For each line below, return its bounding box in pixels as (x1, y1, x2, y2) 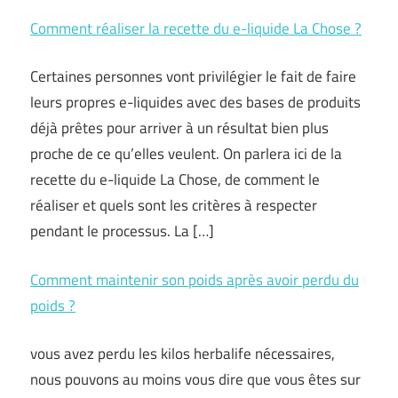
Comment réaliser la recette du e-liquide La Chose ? (30, 16, 362, 40)
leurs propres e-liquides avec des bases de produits (30, 91, 361, 114)
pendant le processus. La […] (30, 219, 214, 243)
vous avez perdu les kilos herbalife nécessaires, (30, 342, 335, 365)
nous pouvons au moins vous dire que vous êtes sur (30, 368, 361, 391)
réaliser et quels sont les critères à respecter (30, 194, 317, 217)
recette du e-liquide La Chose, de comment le (30, 168, 320, 191)
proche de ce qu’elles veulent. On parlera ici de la (30, 142, 342, 165)
